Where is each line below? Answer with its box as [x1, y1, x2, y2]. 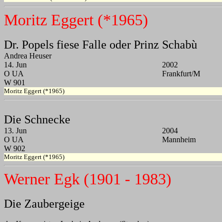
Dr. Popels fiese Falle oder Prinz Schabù [4, 38, 197, 52]
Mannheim [162, 135, 196, 144]
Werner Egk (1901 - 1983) [4, 170, 171, 188]
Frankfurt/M [162, 69, 200, 78]
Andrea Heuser [4, 52, 52, 60]
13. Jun [4, 126, 27, 135]
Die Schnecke [4, 113, 70, 126]
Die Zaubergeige [4, 197, 85, 211]
